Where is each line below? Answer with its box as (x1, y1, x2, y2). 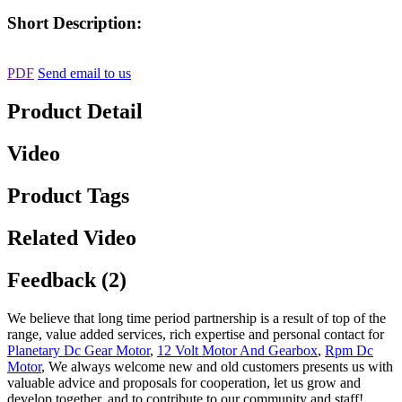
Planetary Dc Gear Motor (7, 342, 150, 358)
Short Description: (7, 13, 142, 32)
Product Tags (7, 183, 129, 207)
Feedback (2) (7, 267, 127, 292)
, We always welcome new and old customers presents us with (41, 358, 393, 374)
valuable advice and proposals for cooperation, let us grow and (7, 374, 361, 390)
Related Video (7, 225, 136, 249)
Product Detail (7, 100, 143, 124)
